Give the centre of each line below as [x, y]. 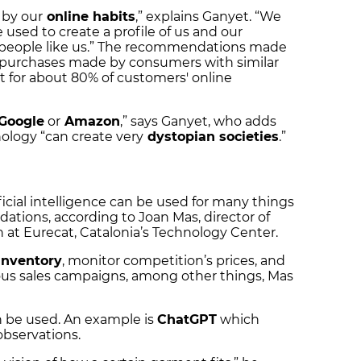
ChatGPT [187, 319]
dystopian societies [211, 137]
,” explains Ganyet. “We [208, 17]
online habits [89, 17]
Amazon [90, 122]
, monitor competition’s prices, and [174, 260]
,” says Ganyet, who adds [198, 122]
